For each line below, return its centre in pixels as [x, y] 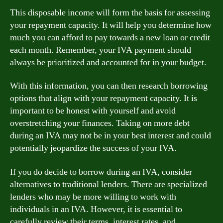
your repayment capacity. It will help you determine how [111, 25]
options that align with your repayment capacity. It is [104, 98]
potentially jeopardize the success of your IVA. [93, 148]
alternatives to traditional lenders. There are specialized [109, 184]
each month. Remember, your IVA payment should [101, 50]
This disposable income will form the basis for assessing [110, 12]
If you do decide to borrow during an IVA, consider [101, 172]
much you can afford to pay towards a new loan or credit [110, 37]
